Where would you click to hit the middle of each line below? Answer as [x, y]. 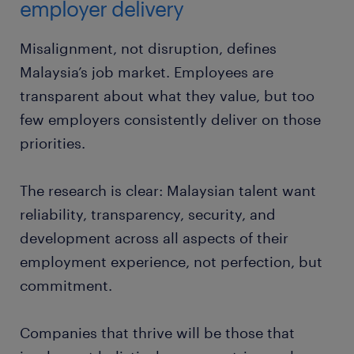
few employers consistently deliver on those [170, 119]
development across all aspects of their [154, 237]
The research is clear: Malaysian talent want [168, 190]
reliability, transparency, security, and [148, 214]
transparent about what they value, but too [167, 95]
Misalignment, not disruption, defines [148, 48]
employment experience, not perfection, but [171, 261]
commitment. [66, 285]
